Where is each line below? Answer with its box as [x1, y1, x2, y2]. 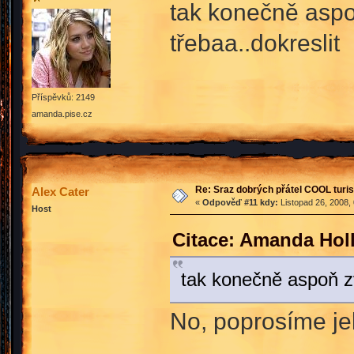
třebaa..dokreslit [169, 29, 340, 57]
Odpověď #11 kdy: [201, 197, 278, 207]
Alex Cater [32, 184, 89, 198]
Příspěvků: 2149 [32, 92, 95, 103]
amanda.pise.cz [32, 109, 92, 119]
